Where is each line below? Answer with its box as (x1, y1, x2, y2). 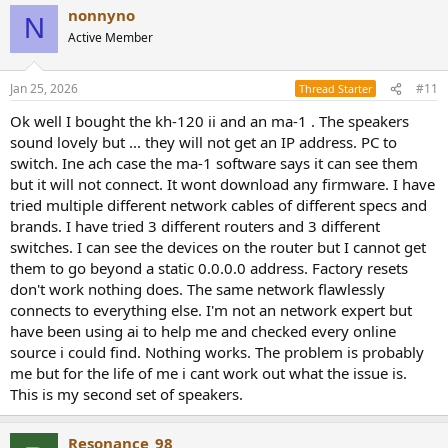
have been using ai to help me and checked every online (10, 321, 396, 342)
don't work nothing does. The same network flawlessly (10, 279, 385, 300)
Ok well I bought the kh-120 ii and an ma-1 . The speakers (10, 111, 409, 132)
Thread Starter (299, 81, 372, 97)
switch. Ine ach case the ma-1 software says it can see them (10, 153, 418, 174)
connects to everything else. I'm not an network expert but (10, 300, 412, 321)
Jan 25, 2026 (10, 80, 78, 98)
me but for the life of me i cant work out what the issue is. (10, 363, 407, 384)
